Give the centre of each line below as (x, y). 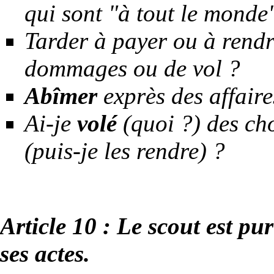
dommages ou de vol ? (132, 68)
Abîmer (61, 96)
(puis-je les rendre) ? (125, 151)
